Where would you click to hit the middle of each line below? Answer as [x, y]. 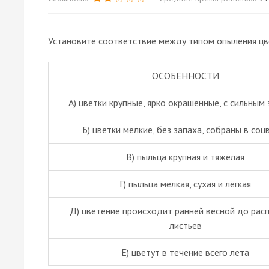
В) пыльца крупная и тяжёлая [185, 156]
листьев [185, 225]
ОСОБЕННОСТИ [185, 75]
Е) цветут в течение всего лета [185, 252]
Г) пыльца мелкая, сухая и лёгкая [185, 183]
